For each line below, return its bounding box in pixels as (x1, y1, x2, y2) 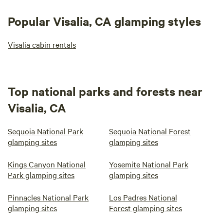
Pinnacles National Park (8, 192, 89, 202)
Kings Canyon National (8, 159, 86, 169)
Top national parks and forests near (8, 83, 202, 99)
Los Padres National (109, 192, 177, 202)
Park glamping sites (8, 169, 74, 180)
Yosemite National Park (109, 159, 188, 169)
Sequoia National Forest (109, 126, 191, 136)
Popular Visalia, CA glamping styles (8, 13, 201, 29)
